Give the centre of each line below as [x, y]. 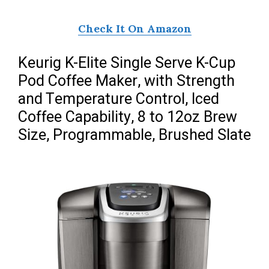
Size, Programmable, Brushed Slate [134, 136]
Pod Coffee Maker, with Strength [126, 82]
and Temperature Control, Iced [119, 100]
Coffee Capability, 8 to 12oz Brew [128, 118]
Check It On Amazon [134, 29]
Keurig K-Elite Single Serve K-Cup [127, 64]
